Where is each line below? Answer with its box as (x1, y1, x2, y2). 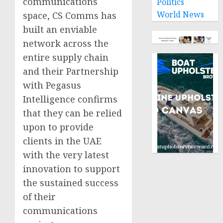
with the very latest (23, 148, 109, 161)
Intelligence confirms (23, 93, 117, 105)
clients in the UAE (23, 134, 102, 147)
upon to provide (23, 120, 94, 133)
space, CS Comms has (23, 9, 116, 21)
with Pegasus (23, 79, 81, 91)
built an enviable (23, 23, 97, 35)
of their (23, 190, 56, 203)
